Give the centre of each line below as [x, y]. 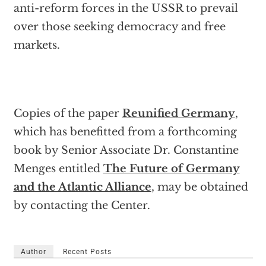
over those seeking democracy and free [119, 27]
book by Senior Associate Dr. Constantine [126, 150]
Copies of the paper [68, 113]
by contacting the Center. [82, 205]
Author [33, 252]
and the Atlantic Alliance [82, 187]
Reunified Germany [178, 113]
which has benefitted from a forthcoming [125, 132]
